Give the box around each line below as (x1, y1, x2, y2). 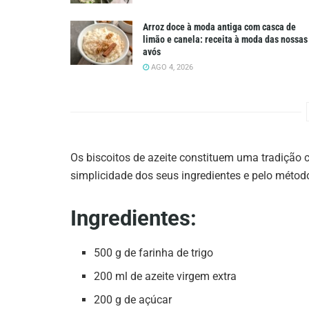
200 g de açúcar (94, 292, 172, 306)
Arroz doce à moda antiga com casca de (143, 21, 296, 33)
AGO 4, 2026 (149, 63, 193, 72)
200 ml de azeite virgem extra (94, 269, 237, 283)
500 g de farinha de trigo (94, 246, 214, 259)
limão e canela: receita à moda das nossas (143, 34, 308, 46)
